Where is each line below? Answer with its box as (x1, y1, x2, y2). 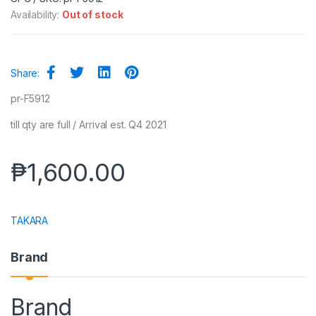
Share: (11, 66, 40, 79)
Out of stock (62, 8, 123, 20)
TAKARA (11, 214, 49, 226)
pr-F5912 (11, 92, 50, 104)
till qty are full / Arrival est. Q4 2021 (11, 118, 166, 130)
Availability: (11, 8, 63, 20)
